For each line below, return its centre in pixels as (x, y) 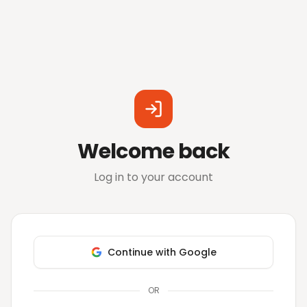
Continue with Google (162, 252)
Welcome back (153, 151)
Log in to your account (153, 177)
